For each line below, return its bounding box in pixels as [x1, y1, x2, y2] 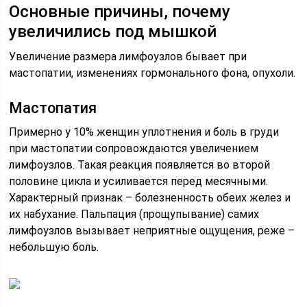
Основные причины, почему [9, 2, 231, 21]
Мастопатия [9, 99, 97, 116]
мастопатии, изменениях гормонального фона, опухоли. [9, 66, 296, 79]
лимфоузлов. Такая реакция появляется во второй [9, 158, 271, 171]
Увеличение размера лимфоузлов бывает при [9, 50, 247, 63]
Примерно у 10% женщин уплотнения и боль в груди [9, 125, 280, 138]
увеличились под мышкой [9, 22, 217, 41]
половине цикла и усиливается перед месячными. [9, 175, 269, 188]
